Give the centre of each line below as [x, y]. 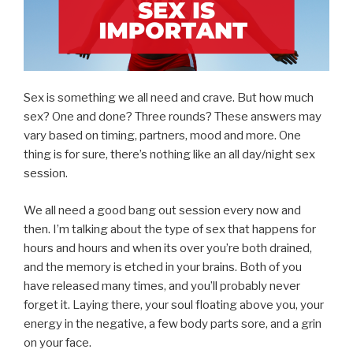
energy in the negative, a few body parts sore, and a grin [173, 323]
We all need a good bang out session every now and [162, 210]
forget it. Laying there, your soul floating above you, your [174, 305]
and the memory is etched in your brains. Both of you [163, 267]
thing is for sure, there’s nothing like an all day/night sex [169, 155]
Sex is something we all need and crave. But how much [169, 98]
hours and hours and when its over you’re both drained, [168, 248]
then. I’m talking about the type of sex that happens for [170, 229]
